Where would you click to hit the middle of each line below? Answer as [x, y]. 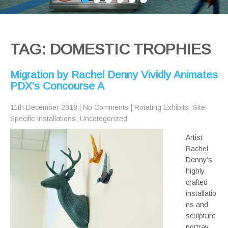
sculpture [201, 216]
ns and [197, 205]
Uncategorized [104, 119]
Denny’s [199, 160]
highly [195, 171]
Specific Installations [43, 119]
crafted [197, 182]
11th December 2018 [44, 108]
